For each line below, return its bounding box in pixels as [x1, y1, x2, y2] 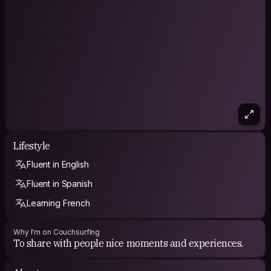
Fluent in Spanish [27, 178, 93, 189]
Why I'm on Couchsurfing [13, 227, 100, 237]
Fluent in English [27, 158, 89, 169]
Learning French [27, 197, 90, 208]
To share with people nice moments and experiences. [13, 237, 243, 249]
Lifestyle [13, 139, 50, 152]
